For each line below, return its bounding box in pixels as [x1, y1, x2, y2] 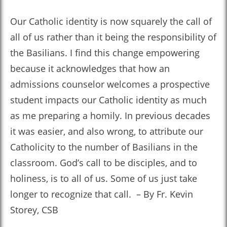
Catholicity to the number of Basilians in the [10, 141, 198, 153]
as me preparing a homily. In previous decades [10, 109, 210, 122]
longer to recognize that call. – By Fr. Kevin [10, 188, 193, 200]
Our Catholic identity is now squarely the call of [10, 15, 212, 27]
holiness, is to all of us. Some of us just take [10, 172, 197, 184]
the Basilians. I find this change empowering [10, 47, 200, 59]
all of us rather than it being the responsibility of [10, 31, 216, 43]
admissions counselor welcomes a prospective [10, 78, 210, 90]
